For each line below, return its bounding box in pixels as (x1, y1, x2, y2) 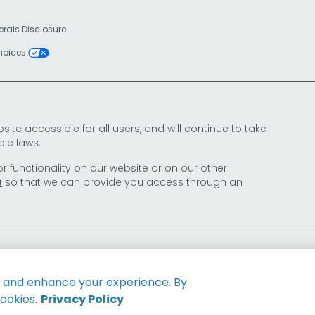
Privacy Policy (41, 291, 124, 307)
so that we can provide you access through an (2, 174, 243, 189)
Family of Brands (136, 295, 209, 308)
